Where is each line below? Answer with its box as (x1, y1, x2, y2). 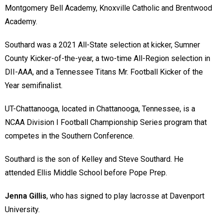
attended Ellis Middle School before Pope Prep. (5, 168, 171, 178)
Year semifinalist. (5, 81, 64, 91)
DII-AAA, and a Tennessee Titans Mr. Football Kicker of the (5, 67, 203, 77)
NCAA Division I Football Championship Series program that (5, 118, 207, 127)
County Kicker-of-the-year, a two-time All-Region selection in (5, 54, 210, 63)
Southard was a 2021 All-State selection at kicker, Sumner (5, 40, 200, 50)
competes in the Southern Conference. (5, 131, 136, 141)
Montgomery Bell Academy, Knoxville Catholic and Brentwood (5, 3, 212, 13)
